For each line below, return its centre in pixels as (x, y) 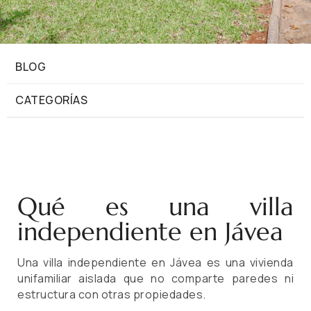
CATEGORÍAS (51, 100)
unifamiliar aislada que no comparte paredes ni (155, 279)
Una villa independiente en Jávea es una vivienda (155, 263)
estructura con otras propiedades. (112, 295)
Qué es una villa (155, 207)
